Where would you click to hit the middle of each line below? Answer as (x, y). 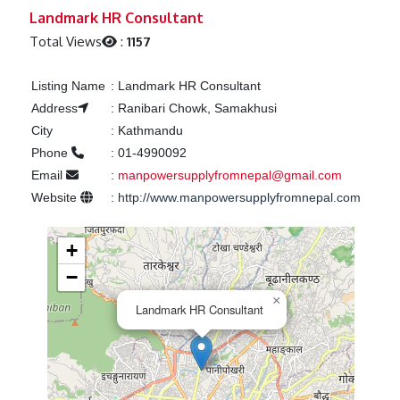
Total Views (66, 42)
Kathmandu (148, 131)
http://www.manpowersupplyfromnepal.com (239, 198)
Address (54, 108)
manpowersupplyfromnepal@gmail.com (229, 175)
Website (55, 198)
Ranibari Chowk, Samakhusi (195, 108)
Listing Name (68, 86)
